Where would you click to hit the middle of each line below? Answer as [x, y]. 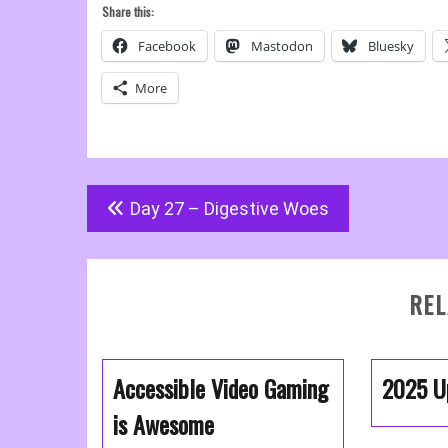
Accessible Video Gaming [220, 388]
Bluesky [391, 46]
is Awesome [163, 424]
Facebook [167, 46]
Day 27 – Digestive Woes [229, 208]
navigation [130, 238]
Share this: [128, 11]
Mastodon [282, 46]
